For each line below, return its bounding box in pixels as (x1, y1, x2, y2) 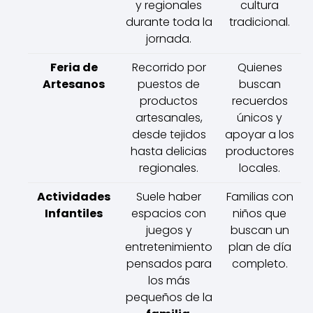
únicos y (237, 110, 282, 126)
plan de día (228, 239, 291, 255)
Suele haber (136, 189, 201, 205)
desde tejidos (131, 126, 206, 143)
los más (147, 272, 190, 289)
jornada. (146, 31, 191, 47)
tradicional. (229, 14, 290, 30)
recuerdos (231, 93, 288, 109)
